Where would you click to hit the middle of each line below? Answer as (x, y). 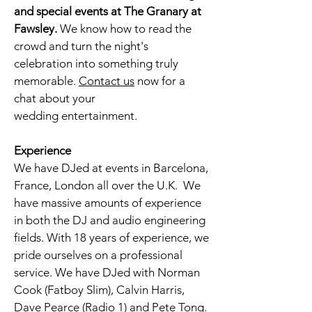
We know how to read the (124, 29)
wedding (38, 116)
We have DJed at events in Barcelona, (111, 168)
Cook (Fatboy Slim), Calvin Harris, (99, 290)
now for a (160, 81)
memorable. (46, 81)
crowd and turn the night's (81, 46)
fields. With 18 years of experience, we (111, 237)
